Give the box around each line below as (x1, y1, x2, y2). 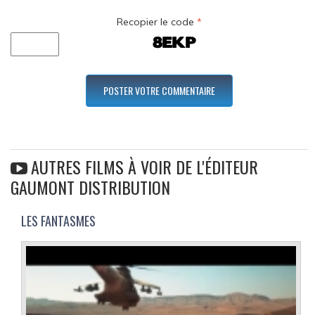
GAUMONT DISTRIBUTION (11, 174, 170, 200)
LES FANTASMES (21, 212, 96, 231)
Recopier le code (117, 15, 197, 29)
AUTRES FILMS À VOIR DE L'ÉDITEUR (31, 154, 258, 180)
